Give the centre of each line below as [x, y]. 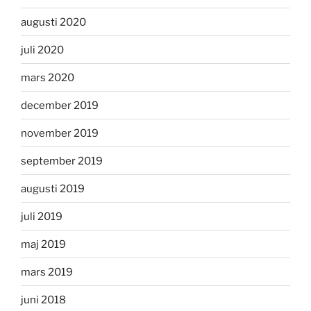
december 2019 [60, 105]
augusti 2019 [53, 188]
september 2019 [62, 161]
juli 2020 [42, 50]
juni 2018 [43, 300]
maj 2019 [43, 244]
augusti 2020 [53, 22]
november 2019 [60, 133]
